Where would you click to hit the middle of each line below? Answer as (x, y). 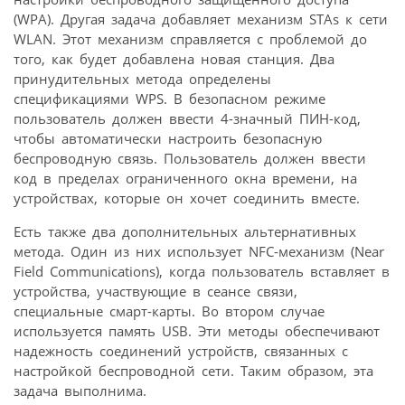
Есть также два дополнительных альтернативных (185, 232)
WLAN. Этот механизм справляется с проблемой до (190, 39)
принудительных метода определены (142, 79)
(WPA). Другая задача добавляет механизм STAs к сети (201, 19)
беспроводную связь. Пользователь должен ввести (190, 159)
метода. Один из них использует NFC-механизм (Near (199, 252)
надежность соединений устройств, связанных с (181, 351)
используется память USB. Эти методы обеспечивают (197, 331)
